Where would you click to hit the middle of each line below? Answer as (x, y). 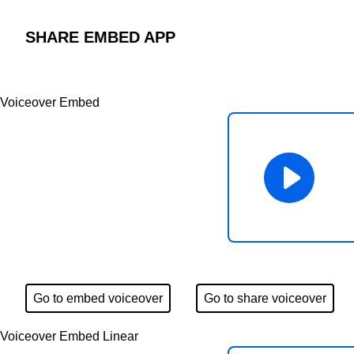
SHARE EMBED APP (100, 37)
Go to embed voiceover (98, 298)
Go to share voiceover (265, 298)
